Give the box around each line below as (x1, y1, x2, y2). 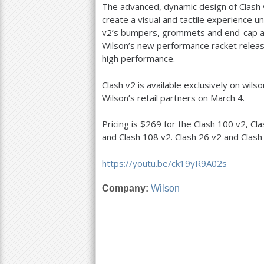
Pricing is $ (102, 118, 146, 130)
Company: (102, 183, 151, 193)
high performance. (102, 52, 175, 64)
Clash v (102, 78, 130, 91)
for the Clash (161, 118, 217, 130)
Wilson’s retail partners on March (102, 91, 237, 104)
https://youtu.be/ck (102, 157, 180, 169)
